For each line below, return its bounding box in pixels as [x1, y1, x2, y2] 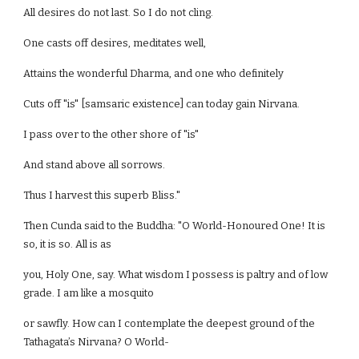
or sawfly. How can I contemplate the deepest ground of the [23, 317, 316, 329]
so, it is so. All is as [23, 238, 112, 250]
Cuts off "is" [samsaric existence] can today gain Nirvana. [23, 98, 301, 110]
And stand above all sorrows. [23, 159, 166, 171]
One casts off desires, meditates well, [23, 37, 207, 49]
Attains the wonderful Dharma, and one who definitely [23, 67, 284, 79]
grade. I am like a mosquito [23, 287, 155, 299]
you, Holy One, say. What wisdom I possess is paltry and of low [23, 268, 329, 280]
